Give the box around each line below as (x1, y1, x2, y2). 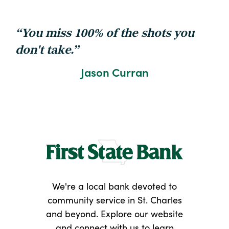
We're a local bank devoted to (52, 179, 177, 192)
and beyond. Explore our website (46, 207, 183, 220)
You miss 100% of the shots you (21, 28, 194, 40)
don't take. (15, 44, 73, 57)
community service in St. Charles (47, 193, 182, 206)
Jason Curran (80, 63, 149, 80)
